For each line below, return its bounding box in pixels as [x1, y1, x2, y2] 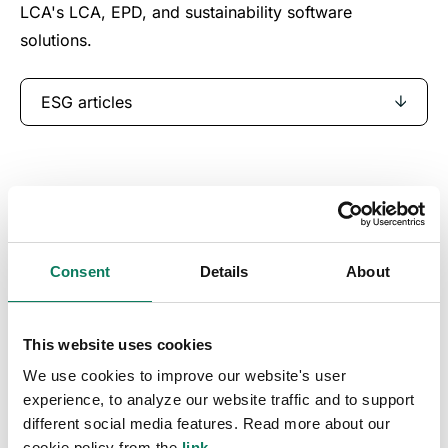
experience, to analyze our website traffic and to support [23, 391, 415, 408]
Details [199, 262, 249, 280]
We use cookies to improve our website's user [23, 367, 346, 384]
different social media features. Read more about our [23, 415, 390, 432]
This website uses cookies [23, 335, 213, 353]
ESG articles [41, 91, 132, 112]
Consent [50, 262, 110, 280]
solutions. [20, 29, 92, 50]
